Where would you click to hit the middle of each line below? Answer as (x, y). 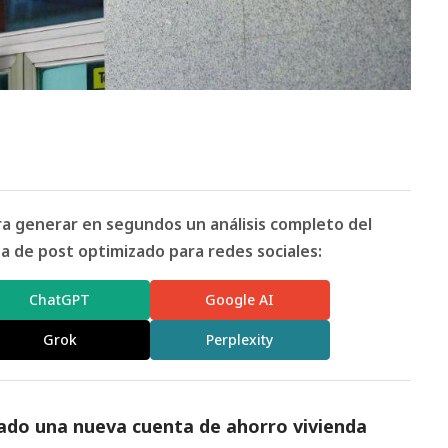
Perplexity (240, 340)
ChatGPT (60, 300)
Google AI (240, 300)
